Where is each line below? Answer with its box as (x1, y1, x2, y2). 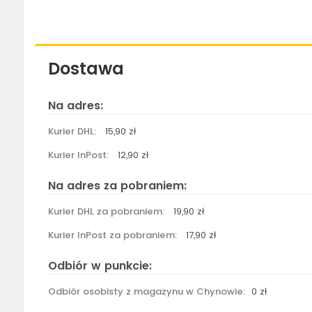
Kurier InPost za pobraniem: (47, 228, 183, 242)
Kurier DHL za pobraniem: (47, 205, 171, 219)
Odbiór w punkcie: (47, 258, 153, 274)
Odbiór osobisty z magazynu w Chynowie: (47, 285, 251, 299)
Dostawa (47, 57, 124, 81)
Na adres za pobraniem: (47, 178, 187, 194)
